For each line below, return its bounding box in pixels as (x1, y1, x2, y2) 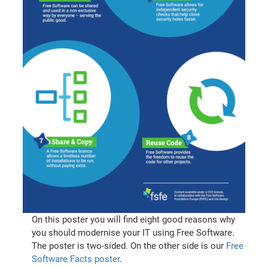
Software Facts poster (32, 253, 120, 264)
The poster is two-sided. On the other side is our (32, 240, 227, 251)
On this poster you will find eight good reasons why (32, 214, 236, 225)
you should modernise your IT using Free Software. (32, 227, 235, 238)
